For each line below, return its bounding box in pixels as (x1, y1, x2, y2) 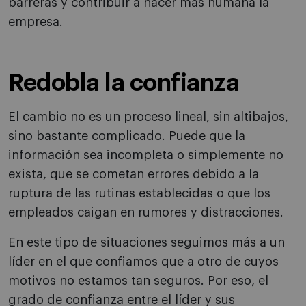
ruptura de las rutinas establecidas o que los (8, 187, 270, 200)
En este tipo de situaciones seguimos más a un (8, 236, 285, 249)
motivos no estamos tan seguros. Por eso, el (8, 275, 268, 288)
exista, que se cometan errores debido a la (8, 168, 259, 181)
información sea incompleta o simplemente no (8, 149, 283, 162)
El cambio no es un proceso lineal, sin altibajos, (8, 111, 288, 124)
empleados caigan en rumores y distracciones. (8, 206, 283, 219)
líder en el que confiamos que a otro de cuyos (8, 255, 279, 268)
